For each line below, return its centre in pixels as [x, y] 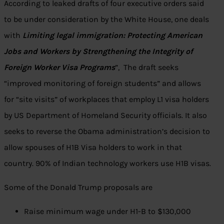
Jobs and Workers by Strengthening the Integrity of [98, 51]
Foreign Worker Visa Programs [59, 67]
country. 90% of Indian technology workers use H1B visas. [107, 163]
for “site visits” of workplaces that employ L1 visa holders [106, 99]
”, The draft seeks [147, 67]
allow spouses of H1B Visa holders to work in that [93, 147]
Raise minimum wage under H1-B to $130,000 [107, 211]
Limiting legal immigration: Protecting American [112, 35]
